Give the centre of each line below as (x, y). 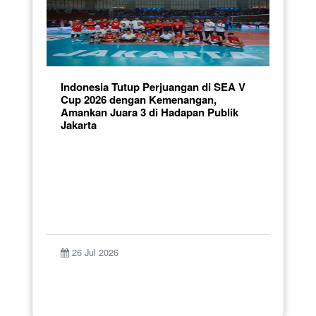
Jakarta (79, 124)
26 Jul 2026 (94, 252)
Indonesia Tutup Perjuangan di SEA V (153, 86)
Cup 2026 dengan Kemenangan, (139, 99)
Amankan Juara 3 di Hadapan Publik (150, 112)
